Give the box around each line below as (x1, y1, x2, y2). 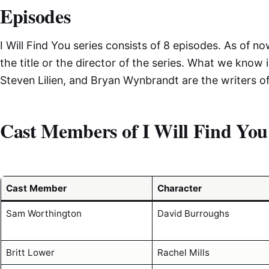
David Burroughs (157, 207, 229, 219)
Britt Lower (5, 246, 55, 258)
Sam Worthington (5, 207, 82, 219)
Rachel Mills (157, 246, 210, 258)
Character (157, 182, 202, 194)
